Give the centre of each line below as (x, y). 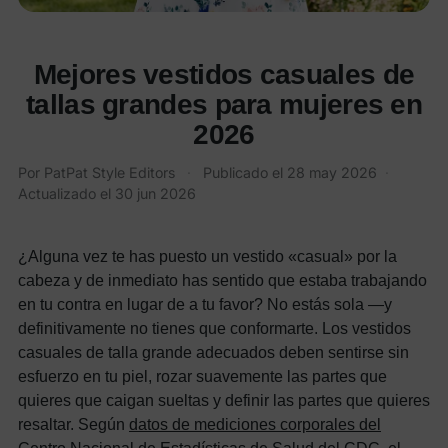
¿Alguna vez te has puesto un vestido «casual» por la (207, 255)
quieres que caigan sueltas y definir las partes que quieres (224, 399)
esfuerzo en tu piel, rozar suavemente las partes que (202, 375)
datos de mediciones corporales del (255, 423)
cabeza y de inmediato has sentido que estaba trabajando (222, 279)
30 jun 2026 (155, 193)
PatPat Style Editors (109, 172)
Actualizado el (66, 193)
